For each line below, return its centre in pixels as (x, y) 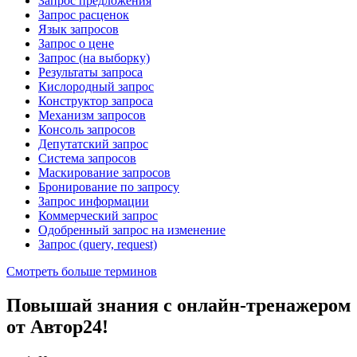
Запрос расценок (84, 15)
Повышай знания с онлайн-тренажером (178, 306)
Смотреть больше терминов (82, 272)
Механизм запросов (92, 116)
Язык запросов (78, 29)
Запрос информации (94, 202)
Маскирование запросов (104, 173)
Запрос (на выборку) (94, 58)
